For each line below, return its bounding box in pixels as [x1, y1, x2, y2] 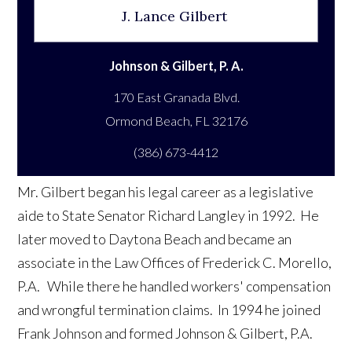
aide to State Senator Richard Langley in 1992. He [17, 207, 320, 225]
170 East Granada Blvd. [112, 90, 240, 105]
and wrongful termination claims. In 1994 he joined [17, 301, 321, 319]
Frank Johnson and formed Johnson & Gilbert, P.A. [17, 324, 316, 343]
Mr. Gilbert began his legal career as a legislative [17, 183, 314, 201]
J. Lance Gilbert [121, 7, 227, 26]
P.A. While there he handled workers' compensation [17, 277, 332, 295]
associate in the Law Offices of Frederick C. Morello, [17, 254, 332, 272]
